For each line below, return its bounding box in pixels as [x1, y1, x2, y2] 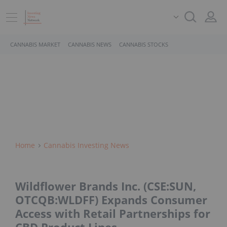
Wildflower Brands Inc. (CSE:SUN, [15, 178, 196, 194]
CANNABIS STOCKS [119, 41, 168, 48]
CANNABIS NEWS [68, 41, 111, 48]
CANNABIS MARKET [10, 41, 60, 48]
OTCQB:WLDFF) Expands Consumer [15, 192, 207, 208]
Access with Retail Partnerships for [15, 206, 210, 221]
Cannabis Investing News [44, 140, 129, 150]
